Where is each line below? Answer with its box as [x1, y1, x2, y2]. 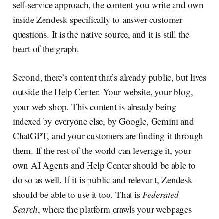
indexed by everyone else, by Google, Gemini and [12, 114, 194, 127]
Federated [142, 188, 179, 200]
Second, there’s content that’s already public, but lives [12, 70, 207, 83]
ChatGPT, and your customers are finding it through [12, 129, 204, 142]
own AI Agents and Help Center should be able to [12, 158, 196, 171]
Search [12, 202, 38, 215]
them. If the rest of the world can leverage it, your [12, 144, 191, 156]
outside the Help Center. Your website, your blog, [12, 85, 193, 98]
